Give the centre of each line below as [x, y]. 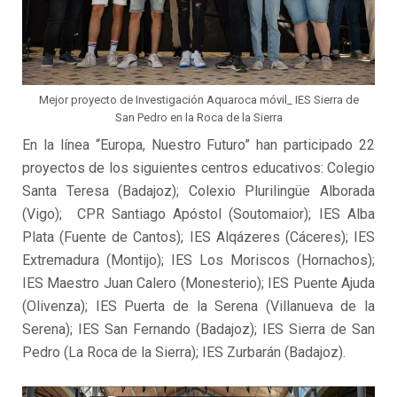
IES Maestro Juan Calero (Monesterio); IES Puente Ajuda [198, 284]
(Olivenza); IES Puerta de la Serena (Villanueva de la [198, 307]
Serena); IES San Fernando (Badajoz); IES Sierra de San [198, 330]
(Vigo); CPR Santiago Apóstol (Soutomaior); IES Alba [198, 214]
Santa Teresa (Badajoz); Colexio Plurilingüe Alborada [198, 191]
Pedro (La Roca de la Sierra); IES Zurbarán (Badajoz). [184, 353]
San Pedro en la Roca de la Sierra [198, 118]
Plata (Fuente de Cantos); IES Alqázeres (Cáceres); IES [198, 237]
